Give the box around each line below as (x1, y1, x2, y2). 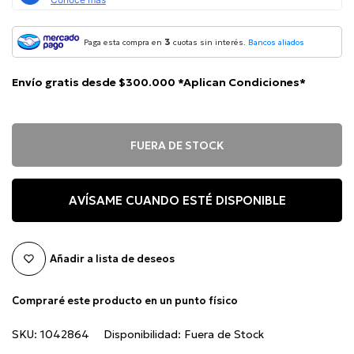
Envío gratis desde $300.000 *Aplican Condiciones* (12, 75, 306, 90)
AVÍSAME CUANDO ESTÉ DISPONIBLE (68, 192, 286, 208)
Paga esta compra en (84, 37, 164, 48)
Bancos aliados (248, 37, 304, 48)
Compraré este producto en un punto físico (12, 294, 238, 308)
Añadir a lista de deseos (50, 251, 175, 265)
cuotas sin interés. (171, 37, 248, 48)
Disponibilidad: (104, 327, 184, 342)
